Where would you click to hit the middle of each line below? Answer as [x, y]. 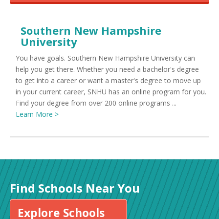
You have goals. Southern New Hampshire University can [105, 58]
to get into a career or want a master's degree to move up [108, 80]
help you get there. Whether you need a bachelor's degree [107, 69]
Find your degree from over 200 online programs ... [96, 103]
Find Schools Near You [75, 188]
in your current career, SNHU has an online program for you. [111, 92]
